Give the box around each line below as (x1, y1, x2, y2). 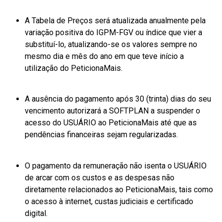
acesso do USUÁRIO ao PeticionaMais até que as (25, 118, 197, 128)
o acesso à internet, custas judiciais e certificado (25, 196, 193, 206)
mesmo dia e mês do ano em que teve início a (25, 52, 184, 61)
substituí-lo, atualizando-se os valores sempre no (25, 40, 197, 50)
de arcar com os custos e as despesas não (25, 172, 174, 182)
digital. (25, 208, 48, 218)
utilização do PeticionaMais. (25, 63, 122, 73)
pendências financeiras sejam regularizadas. (25, 130, 178, 140)
